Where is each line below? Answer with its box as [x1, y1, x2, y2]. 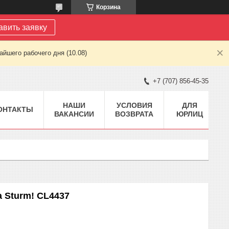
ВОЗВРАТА [115, 109, 153, 118]
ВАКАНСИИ [54, 109, 94, 118]
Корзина [96, 4, 121, 11]
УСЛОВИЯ [116, 101, 152, 109]
